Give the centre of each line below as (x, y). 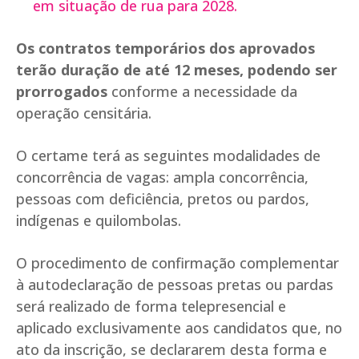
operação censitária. (84, 113)
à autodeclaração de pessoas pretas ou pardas (175, 285)
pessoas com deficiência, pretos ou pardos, (163, 199)
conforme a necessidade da (202, 92)
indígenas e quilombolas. (99, 221)
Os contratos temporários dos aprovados (165, 48)
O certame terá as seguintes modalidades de (168, 156)
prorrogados (62, 92)
